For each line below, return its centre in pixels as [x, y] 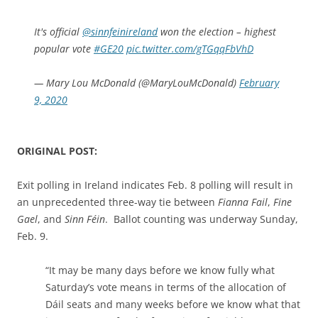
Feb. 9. [33, 236]
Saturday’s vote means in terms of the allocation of [166, 287]
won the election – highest [217, 32]
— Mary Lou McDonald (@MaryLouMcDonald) [137, 83]
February [259, 83]
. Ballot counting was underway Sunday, [202, 219]
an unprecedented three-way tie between [117, 202]
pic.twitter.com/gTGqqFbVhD [190, 49]
